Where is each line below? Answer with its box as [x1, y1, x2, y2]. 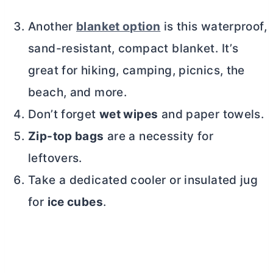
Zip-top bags [28, 129, 104, 143]
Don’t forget [28, 107, 99, 121]
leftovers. [28, 151, 82, 165]
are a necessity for [104, 129, 214, 143]
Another [28, 19, 77, 34]
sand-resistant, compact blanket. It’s [28, 41, 239, 55]
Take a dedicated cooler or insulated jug [28, 172, 258, 187]
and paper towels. [158, 107, 264, 121]
